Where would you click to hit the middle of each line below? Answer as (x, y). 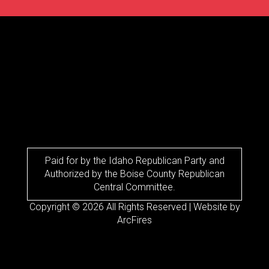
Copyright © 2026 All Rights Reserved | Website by (134, 207)
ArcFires (134, 220)
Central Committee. (134, 187)
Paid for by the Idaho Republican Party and (134, 161)
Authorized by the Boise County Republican (134, 174)
